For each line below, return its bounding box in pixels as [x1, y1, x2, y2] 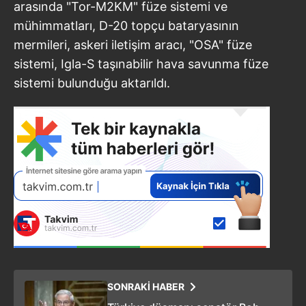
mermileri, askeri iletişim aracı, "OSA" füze [14, 37, 252, 52]
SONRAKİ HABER [107, 280, 184, 292]
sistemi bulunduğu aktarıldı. [14, 75, 170, 90]
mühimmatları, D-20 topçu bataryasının [14, 18, 239, 33]
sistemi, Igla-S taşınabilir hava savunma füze [14, 56, 268, 71]
